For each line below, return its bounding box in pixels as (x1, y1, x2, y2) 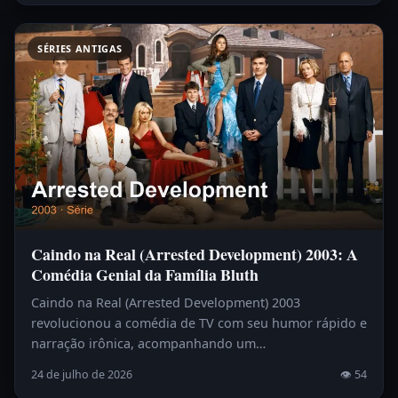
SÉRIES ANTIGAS (37, 41, 123, 55)
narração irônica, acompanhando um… (31, 335, 266, 353)
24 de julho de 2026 (31, 367, 132, 383)
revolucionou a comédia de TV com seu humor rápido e (31, 314, 367, 332)
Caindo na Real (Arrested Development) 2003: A (31, 243, 358, 267)
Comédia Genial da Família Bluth (31, 263, 259, 287)
